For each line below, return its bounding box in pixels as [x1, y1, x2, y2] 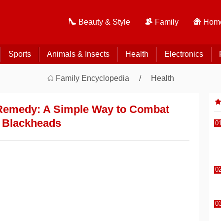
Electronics [164, 50, 203, 58]
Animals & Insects [46, 50, 110, 58]
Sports [8, 50, 31, 58]
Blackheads [2, 117, 61, 129]
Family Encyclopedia [56, 74, 129, 82]
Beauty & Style [78, 18, 130, 26]
